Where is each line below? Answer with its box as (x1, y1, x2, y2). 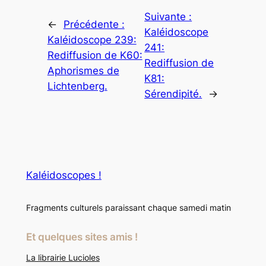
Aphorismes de (47, 64, 119, 77)
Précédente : (63, 18, 125, 30)
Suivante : (144, 10, 192, 23)
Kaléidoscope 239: (47, 33, 137, 46)
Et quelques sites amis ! (26, 231, 138, 243)
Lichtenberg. (47, 80, 107, 92)
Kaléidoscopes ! (26, 169, 102, 181)
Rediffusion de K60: (47, 49, 142, 61)
